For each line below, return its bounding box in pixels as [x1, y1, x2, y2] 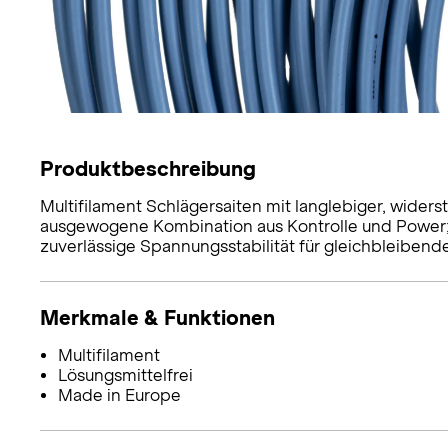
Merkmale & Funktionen [40, 305, 275, 329]
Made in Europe [57, 385, 181, 405]
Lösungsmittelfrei [57, 365, 193, 385]
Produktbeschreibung [40, 156, 256, 180]
